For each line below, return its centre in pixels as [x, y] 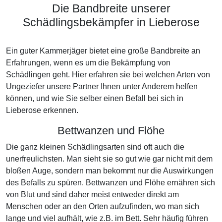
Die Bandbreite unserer [111, 8]
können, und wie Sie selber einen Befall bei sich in [95, 98]
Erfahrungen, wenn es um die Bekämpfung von [88, 63]
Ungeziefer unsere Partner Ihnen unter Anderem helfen [102, 86]
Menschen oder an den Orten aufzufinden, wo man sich [103, 206]
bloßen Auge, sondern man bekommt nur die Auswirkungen [110, 171]
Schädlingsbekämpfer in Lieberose [111, 22]
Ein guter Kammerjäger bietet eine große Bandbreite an [103, 51]
